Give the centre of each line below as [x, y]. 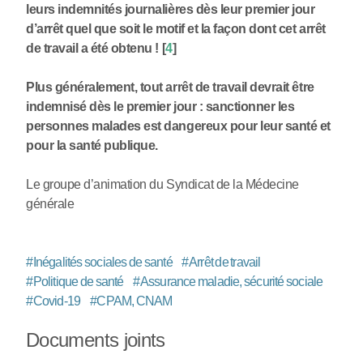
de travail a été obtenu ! [93, 48]
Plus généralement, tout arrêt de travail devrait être [170, 87]
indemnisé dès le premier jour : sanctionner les [160, 106]
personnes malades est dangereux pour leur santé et [178, 126]
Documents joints [96, 340]
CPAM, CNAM [135, 301]
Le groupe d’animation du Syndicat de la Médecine [162, 184]
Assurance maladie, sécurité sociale [231, 281]
